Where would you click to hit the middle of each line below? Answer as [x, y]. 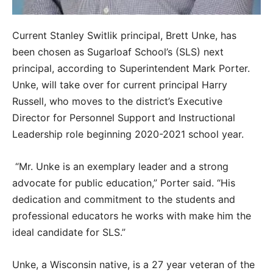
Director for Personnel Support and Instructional [124, 118]
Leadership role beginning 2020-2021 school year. [128, 134]
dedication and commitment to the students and [124, 199]
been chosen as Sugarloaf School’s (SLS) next [118, 52]
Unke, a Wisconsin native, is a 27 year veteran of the [133, 264]
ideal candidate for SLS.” [69, 232]
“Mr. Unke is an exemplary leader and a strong [120, 166]
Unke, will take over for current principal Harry [120, 85]
